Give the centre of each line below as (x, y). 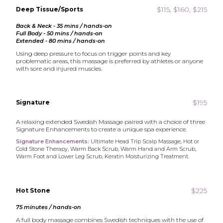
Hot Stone (33, 190)
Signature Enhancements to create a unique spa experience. (102, 129)
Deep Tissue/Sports (50, 9)
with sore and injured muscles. (59, 68)
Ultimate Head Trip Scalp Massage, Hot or (144, 141)
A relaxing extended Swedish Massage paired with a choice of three (111, 122)
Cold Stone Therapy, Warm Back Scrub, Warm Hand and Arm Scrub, (106, 149)
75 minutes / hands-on (49, 207)
